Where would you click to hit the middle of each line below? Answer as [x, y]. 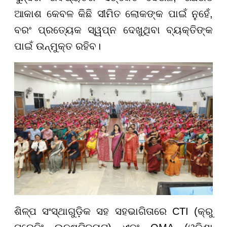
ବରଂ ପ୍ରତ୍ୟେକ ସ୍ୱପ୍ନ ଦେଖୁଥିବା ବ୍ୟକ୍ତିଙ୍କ [113, 30]
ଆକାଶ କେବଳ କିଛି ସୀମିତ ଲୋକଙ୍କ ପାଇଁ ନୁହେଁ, [113, 14]
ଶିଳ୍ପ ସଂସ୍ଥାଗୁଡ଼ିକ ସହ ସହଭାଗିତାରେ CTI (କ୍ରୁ [113, 211]
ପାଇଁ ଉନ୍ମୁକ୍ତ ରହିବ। [58, 46]
